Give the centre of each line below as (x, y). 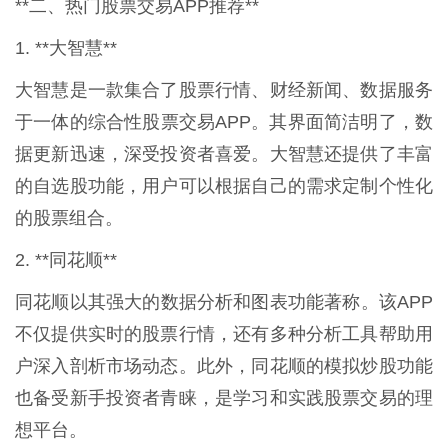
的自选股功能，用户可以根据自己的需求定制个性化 (224, 186)
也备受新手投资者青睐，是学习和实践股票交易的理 (224, 398)
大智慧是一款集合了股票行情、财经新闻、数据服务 (224, 90)
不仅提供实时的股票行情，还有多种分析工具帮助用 (224, 334)
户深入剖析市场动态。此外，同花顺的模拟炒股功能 (224, 366)
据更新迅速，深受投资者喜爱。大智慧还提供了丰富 (224, 154)
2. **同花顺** (66, 260)
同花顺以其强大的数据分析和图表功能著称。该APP (224, 302)
